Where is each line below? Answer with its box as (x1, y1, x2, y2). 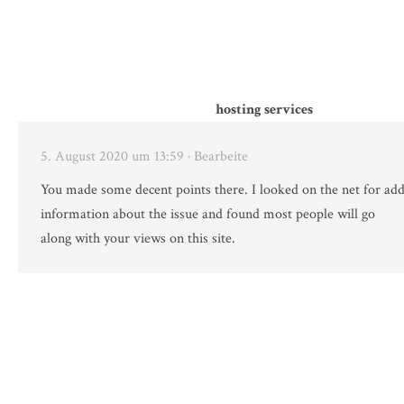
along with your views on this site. (41, 229, 235, 249)
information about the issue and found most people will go (41, 205, 375, 225)
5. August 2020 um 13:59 (41, 147, 184, 167)
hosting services (216, 100, 313, 120)
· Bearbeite (188, 147, 248, 167)
